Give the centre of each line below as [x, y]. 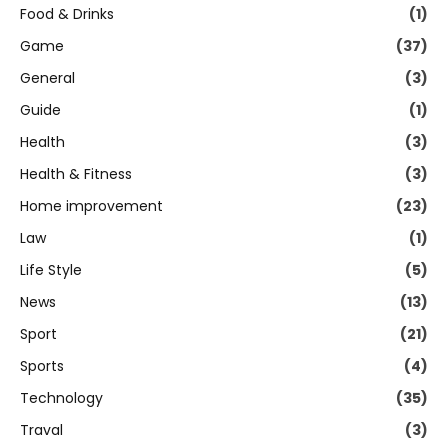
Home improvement [91, 206]
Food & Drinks [67, 14]
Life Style [51, 270]
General [47, 78]
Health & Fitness [76, 174]
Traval [41, 430]
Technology [61, 398]
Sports [42, 366]
